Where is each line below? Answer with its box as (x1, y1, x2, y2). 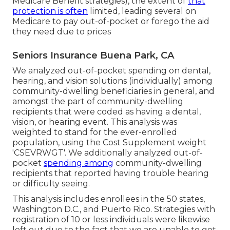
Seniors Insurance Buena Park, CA (12, 50, 174, 62)
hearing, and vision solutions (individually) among (12, 76, 213, 86)
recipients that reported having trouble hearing (12, 168, 209, 179)
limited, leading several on (88, 6, 196, 16)
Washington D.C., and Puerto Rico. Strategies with (12, 204, 215, 215)
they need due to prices (12, 27, 111, 37)
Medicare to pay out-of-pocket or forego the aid (12, 16, 209, 27)
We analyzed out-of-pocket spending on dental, (12, 66, 210, 76)
